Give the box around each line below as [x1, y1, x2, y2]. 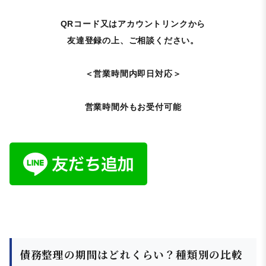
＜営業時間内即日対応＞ [84, 69, 182, 79]
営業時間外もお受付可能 [84, 102, 182, 112]
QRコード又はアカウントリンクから [60, 19, 206, 29]
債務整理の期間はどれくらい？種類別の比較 [19, 246, 243, 262]
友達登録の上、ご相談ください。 [66, 36, 199, 46]
